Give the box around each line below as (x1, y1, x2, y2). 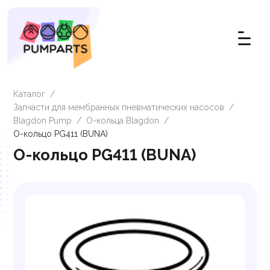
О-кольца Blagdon (86, 116, 159, 125)
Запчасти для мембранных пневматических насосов (13, 102, 224, 112)
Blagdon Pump (13, 116, 72, 125)
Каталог (13, 89, 45, 99)
